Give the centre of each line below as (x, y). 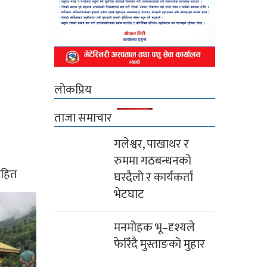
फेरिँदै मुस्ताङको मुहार (159, 245)
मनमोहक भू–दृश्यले (154, 228)
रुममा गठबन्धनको (153, 161)
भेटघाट (129, 195)
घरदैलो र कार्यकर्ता (153, 178)
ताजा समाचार (83, 118)
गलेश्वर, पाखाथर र (151, 145)
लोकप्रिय (73, 90)
